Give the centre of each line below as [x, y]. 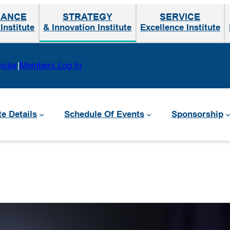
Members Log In [51, 65]
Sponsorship [197, 114]
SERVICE [180, 17]
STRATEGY [87, 17]
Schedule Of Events [104, 114]
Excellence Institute [180, 27]
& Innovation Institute [88, 27]
